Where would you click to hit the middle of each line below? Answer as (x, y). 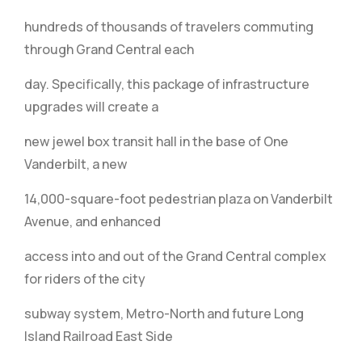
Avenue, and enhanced (93, 221)
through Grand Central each (109, 49)
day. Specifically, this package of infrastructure (167, 84)
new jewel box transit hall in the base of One (156, 141)
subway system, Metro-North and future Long (164, 314)
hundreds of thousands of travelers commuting (169, 27)
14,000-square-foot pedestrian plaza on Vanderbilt (179, 199)
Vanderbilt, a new (76, 164)
